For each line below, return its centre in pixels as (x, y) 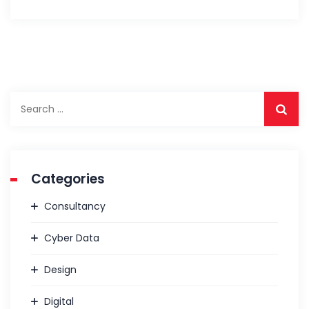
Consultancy (75, 206)
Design (60, 270)
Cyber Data (72, 238)
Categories (68, 179)
